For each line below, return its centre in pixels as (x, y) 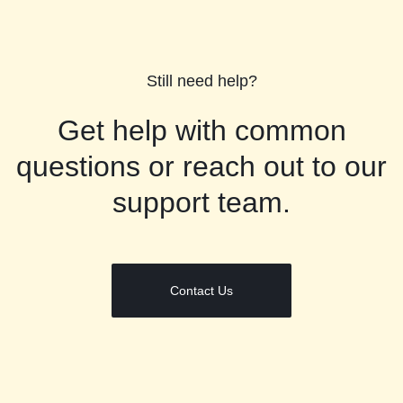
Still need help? (201, 81)
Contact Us (201, 291)
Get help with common (201, 130)
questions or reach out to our (201, 166)
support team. (201, 202)
